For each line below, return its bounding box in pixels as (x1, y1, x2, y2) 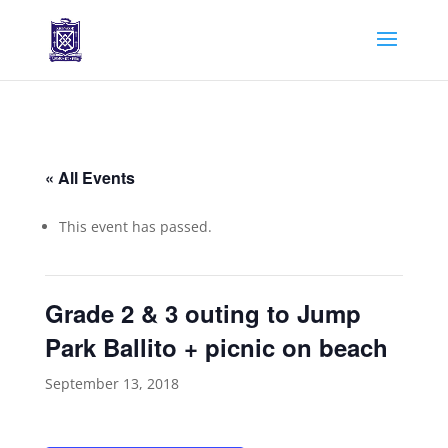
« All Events (44, 166, 135, 189)
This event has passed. (58, 217, 212, 236)
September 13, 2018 (44, 374, 179, 393)
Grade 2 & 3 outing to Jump (44, 296, 361, 330)
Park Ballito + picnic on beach (44, 330, 388, 364)
